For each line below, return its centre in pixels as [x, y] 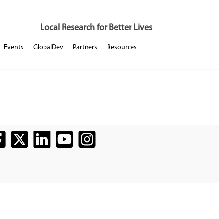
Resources [122, 48]
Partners [85, 48]
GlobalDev [48, 48]
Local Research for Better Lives [96, 28]
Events [13, 48]
